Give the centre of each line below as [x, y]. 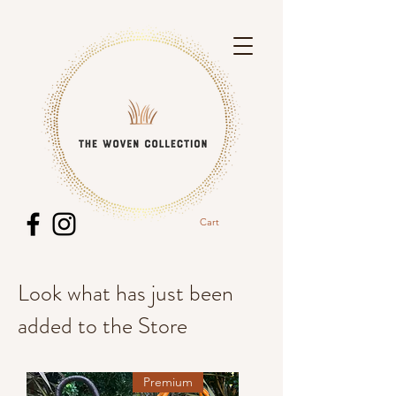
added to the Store [103, 326]
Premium [168, 382]
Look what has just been [126, 293]
